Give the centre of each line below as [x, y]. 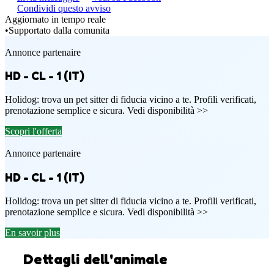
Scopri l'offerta [33, 131]
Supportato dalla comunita [59, 30]
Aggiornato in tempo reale [55, 19]
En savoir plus [32, 232]
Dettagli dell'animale [95, 259]
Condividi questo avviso [64, 8]
